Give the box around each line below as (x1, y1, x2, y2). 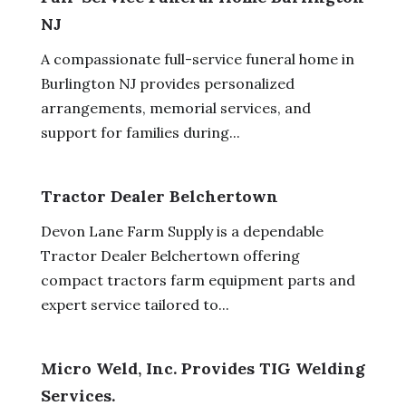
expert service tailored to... (40, 295, 229, 314)
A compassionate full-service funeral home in (40, 49, 354, 68)
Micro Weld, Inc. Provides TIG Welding (40, 357, 365, 379)
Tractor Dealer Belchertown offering (40, 246, 300, 265)
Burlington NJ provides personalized (40, 73, 295, 92)
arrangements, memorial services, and (40, 98, 311, 117)
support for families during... (40, 122, 240, 141)
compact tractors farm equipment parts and (40, 270, 355, 289)
